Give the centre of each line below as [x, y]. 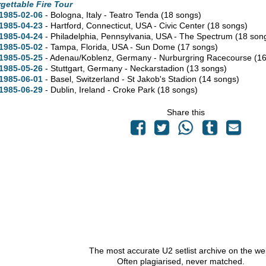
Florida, [95, 47]
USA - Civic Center [170, 25]
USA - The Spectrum [194, 36]
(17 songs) [197, 47]
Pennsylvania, [127, 36]
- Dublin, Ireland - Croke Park [100, 89]
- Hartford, [64, 25]
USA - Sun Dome [143, 47]
